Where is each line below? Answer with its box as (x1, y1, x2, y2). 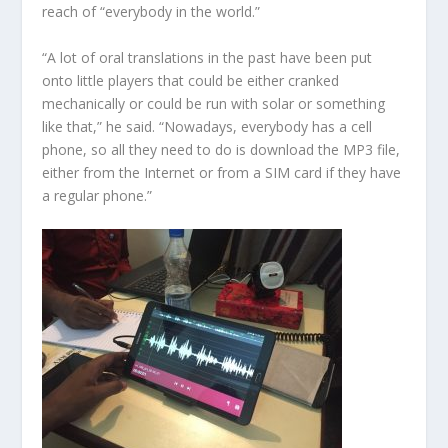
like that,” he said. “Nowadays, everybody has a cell (42, 116, 373, 136)
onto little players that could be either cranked (42, 70, 340, 90)
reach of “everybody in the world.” (42, 2, 261, 22)
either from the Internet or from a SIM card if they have (42, 162, 402, 182)
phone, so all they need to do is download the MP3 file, (42, 139, 401, 159)
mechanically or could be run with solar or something (42, 93, 386, 113)
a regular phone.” (42, 185, 153, 205)
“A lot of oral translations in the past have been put (42, 47, 373, 67)
